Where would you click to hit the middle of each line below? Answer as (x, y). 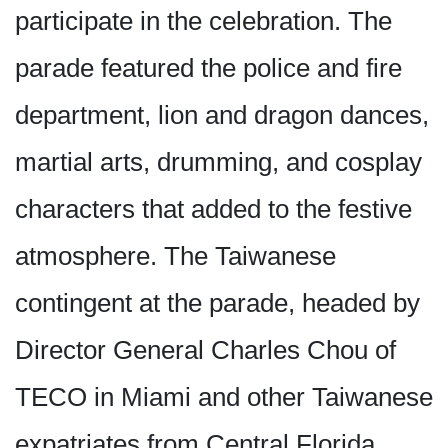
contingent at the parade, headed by (217, 303)
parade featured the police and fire (208, 68)
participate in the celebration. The (203, 21)
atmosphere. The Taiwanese (175, 256)
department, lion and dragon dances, (222, 115)
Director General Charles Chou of (205, 350)
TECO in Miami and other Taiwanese (224, 397)
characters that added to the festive (213, 209)
